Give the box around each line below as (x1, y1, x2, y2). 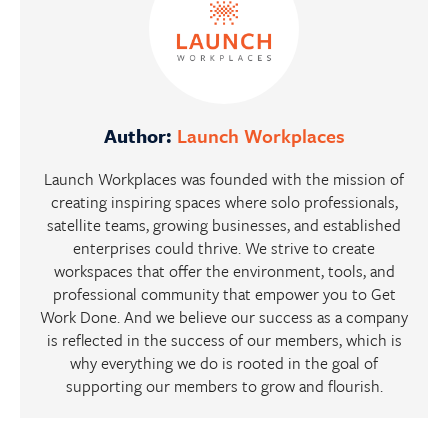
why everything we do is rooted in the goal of (70, 351, 378, 376)
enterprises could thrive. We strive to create (73, 236, 375, 261)
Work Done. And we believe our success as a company (40, 305, 408, 330)
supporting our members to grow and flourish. (65, 374, 383, 399)
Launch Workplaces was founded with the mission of (44, 167, 404, 192)
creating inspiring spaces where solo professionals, (50, 190, 398, 215)
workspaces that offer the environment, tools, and (53, 259, 395, 284)
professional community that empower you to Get (52, 282, 396, 307)
